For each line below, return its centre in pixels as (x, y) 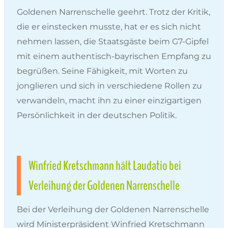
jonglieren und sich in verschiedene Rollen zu (109, 85)
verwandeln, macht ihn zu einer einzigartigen (109, 100)
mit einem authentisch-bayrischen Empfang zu (114, 56)
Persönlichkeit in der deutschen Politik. (97, 115)
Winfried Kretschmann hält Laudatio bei (105, 165)
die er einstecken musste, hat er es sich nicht (109, 26)
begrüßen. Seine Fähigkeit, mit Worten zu (102, 71)
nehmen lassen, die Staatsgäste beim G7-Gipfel (113, 41)
